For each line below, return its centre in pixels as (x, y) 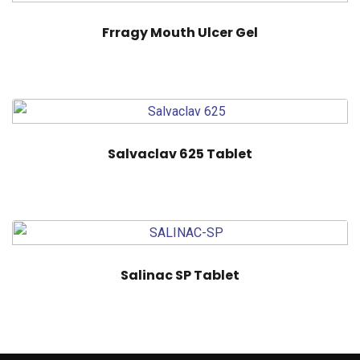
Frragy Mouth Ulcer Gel (180, 32)
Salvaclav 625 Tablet (180, 153)
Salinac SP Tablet (180, 275)
